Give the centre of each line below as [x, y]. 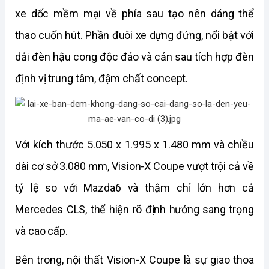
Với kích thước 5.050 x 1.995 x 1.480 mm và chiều [134, 144]
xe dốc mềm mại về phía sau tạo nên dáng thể [134, 14]
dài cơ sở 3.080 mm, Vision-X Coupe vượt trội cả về [134, 166]
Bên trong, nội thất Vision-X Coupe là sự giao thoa [134, 260]
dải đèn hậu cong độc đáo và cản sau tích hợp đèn [134, 57]
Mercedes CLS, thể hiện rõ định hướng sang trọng [134, 209]
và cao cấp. [42, 231]
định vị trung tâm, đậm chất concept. [102, 78]
